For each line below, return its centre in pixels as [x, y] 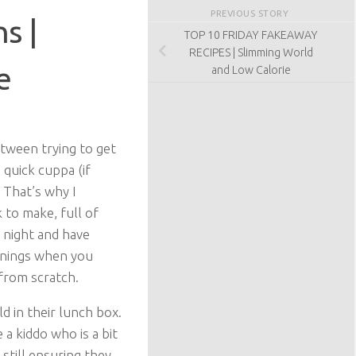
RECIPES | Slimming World [251, 52]
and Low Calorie [251, 70]
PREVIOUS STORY [251, 13]
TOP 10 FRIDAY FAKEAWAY [251, 35]
